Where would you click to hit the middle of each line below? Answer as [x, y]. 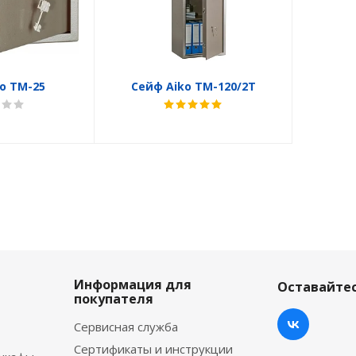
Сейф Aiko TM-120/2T [193, 86]
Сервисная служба [126, 327]
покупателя [114, 299]
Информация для [133, 284]
